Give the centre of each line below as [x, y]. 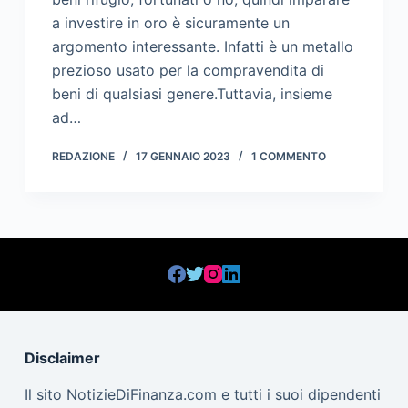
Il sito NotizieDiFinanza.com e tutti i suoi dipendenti [202, 395]
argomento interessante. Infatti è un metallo [202, 47]
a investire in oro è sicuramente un [170, 23]
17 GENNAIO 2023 [183, 157]
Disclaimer [62, 358]
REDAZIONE [83, 157]
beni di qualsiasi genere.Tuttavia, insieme [192, 94]
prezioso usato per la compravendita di [188, 71]
